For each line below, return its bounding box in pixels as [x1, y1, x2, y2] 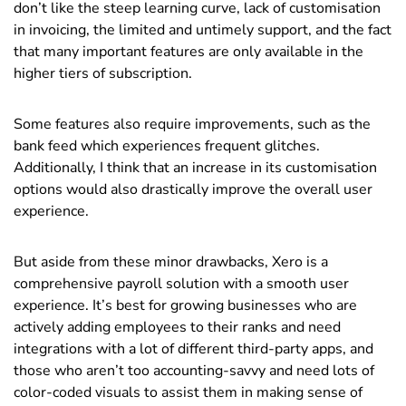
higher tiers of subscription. [14, 63, 192, 83]
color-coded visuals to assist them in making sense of [14, 382, 362, 402]
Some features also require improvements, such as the [14, 113, 371, 134]
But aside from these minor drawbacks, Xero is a [14, 251, 328, 272]
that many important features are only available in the [14, 41, 363, 62]
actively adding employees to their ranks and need [14, 316, 341, 337]
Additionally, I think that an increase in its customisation [14, 157, 377, 178]
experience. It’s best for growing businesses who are [14, 295, 357, 315]
